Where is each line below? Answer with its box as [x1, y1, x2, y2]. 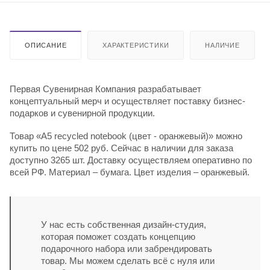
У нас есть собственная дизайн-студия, [41, 219, 206, 230]
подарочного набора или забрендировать [41, 243, 212, 254]
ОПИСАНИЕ [25, 41, 67, 49]
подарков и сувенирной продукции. [10, 107, 155, 118]
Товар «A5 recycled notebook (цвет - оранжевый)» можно [10, 130, 242, 141]
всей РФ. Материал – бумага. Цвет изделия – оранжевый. [10, 166, 250, 177]
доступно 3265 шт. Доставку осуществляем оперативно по [10, 154, 252, 165]
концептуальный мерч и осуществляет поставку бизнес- [10, 95, 245, 106]
